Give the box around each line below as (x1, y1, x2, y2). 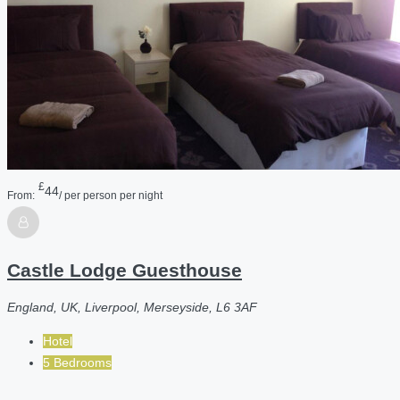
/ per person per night (59, 188, 162, 201)
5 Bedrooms (43, 355, 112, 371)
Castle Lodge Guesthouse (7, 260, 242, 280)
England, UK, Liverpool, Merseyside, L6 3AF (7, 300, 257, 315)
